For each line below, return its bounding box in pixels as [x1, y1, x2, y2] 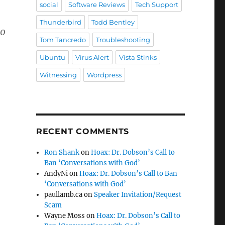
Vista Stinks [119, 53, 157, 61]
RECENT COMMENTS [36, 127, 130, 136]
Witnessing [39, 71, 77, 79]
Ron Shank [44, 148, 80, 157]
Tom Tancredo [39, 36, 86, 44]
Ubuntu [39, 53, 65, 61]
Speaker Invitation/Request [94, 190, 182, 199]
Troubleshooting [95, 36, 150, 44]
